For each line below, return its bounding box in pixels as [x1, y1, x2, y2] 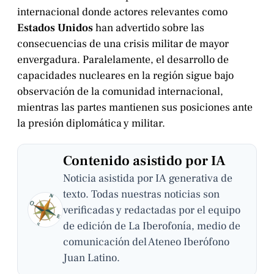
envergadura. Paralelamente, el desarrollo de [17, 52, 229, 67]
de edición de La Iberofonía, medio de [63, 219, 240, 234]
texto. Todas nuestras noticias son [63, 187, 220, 202]
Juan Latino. [63, 251, 120, 265]
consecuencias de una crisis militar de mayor [17, 36, 229, 51]
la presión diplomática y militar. [17, 116, 165, 130]
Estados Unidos [17, 20, 93, 35]
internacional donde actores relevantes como [17, 4, 228, 19]
